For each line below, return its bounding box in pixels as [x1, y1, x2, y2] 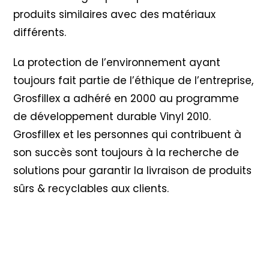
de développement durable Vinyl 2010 [13, 109, 210, 124]
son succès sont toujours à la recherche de [13, 145, 240, 160]
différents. [13, 25, 67, 40]
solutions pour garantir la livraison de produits [13, 163, 252, 178]
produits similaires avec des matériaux [13, 7, 216, 22]
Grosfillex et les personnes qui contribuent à [13, 127, 242, 142]
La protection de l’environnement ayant [13, 55, 221, 70]
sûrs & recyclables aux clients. [13, 181, 169, 196]
